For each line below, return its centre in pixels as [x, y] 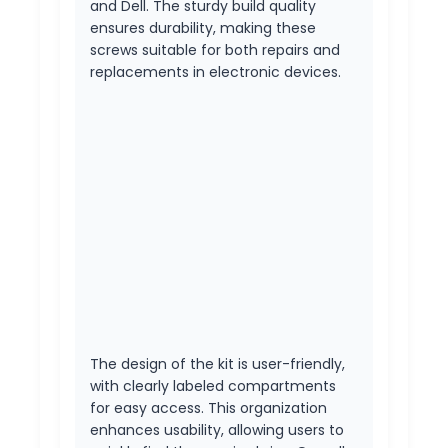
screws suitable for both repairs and [215, 49]
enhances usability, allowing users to [217, 429]
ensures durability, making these [203, 27]
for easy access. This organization [208, 407]
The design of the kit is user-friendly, [217, 363]
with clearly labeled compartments [213, 385]
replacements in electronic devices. [215, 71]
